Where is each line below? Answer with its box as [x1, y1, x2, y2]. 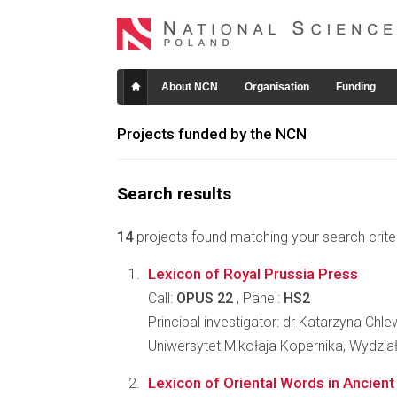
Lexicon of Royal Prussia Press [148, 265, 358, 283]
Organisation [245, 81, 309, 93]
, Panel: [233, 290, 284, 307]
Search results [117, 183, 231, 204]
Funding [336, 81, 376, 93]
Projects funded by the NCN [117, 125, 307, 143]
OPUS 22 [176, 290, 233, 307]
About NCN [161, 81, 218, 93]
